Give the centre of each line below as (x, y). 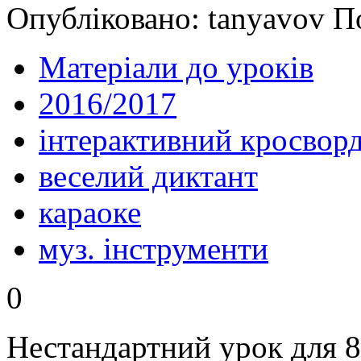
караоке (90, 213)
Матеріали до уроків (176, 68)
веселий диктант (148, 176)
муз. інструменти (154, 249)
